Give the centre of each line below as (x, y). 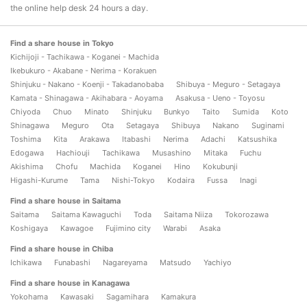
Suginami (268, 125)
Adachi (213, 139)
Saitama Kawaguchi (86, 214)
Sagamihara (127, 296)
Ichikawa (26, 262)
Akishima (27, 166)
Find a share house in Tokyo (62, 43)
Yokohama (29, 296)
